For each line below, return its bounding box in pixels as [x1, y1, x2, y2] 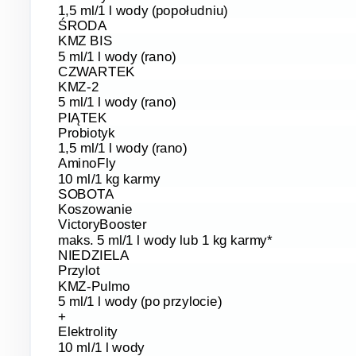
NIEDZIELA [57, 247, 130, 262]
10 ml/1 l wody [57, 339, 145, 354]
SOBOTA [57, 186, 114, 201]
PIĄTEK [57, 110, 107, 125]
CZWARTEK [57, 64, 136, 79]
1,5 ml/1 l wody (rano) [57, 140, 188, 156]
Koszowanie [57, 201, 133, 217]
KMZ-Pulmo [57, 278, 130, 293]
